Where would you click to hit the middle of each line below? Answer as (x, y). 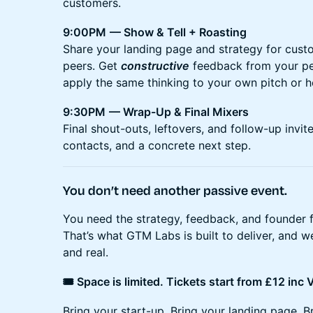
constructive (155, 65)
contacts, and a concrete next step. (157, 145)
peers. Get (92, 65)
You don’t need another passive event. (175, 190)
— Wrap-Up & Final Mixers (179, 111)
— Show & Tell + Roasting (178, 32)
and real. (86, 252)
